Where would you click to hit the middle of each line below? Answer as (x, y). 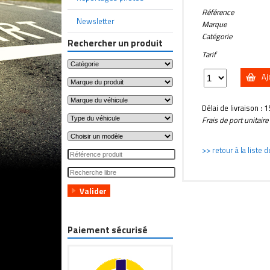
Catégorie (217, 36)
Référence (218, 12)
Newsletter (96, 21)
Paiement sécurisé (108, 230)
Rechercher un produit (115, 43)
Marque (214, 24)
